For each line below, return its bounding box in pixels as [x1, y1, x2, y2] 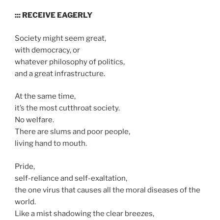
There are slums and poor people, [15, 127, 132, 137]
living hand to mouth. [15, 139, 87, 148]
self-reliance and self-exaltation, [15, 173, 127, 183]
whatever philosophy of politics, [15, 57, 126, 66]
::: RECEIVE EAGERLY [15, 11, 94, 20]
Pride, [15, 162, 35, 171]
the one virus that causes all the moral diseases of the [15, 185, 200, 194]
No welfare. [15, 115, 55, 125]
